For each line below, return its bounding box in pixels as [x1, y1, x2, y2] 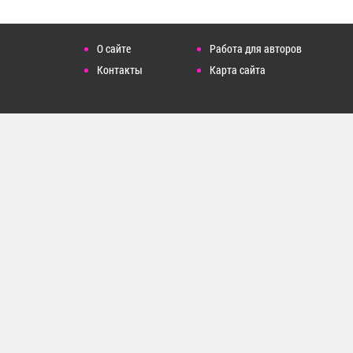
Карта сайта [210, 62, 266, 77]
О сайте [97, 41, 131, 56]
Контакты [97, 62, 143, 77]
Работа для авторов [210, 41, 302, 56]
